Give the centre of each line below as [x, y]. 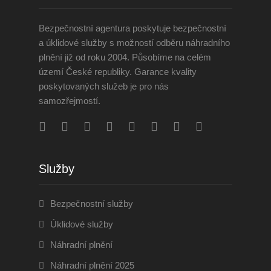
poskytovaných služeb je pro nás [104, 86]
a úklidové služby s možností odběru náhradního [134, 42]
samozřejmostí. [70, 100]
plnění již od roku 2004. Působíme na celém [125, 57]
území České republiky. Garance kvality [118, 71]
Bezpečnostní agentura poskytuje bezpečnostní [132, 28]
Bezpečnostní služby [92, 203]
